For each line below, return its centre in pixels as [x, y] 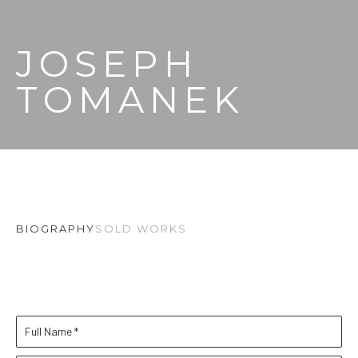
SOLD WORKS [141, 229]
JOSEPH [107, 64]
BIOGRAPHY [56, 229]
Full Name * [52, 331]
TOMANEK [130, 99]
